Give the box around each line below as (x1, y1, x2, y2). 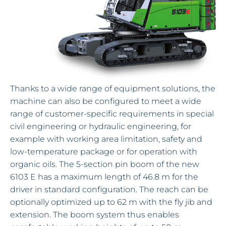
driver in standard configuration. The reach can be (10, 184, 208, 194)
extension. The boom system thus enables (10, 209, 179, 219)
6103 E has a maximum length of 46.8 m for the (10, 172, 198, 182)
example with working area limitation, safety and (10, 134, 202, 144)
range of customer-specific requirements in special (10, 108, 214, 119)
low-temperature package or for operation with (10, 146, 197, 156)
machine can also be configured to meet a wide (10, 96, 201, 106)
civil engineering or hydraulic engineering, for (10, 121, 191, 131)
